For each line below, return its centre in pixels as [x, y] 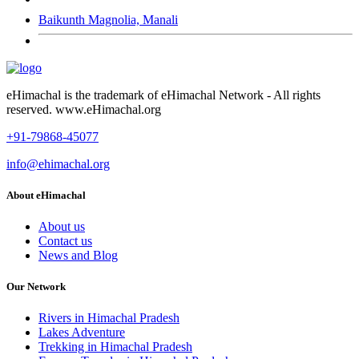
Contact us [65, 241]
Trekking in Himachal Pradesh [115, 347]
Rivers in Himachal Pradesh [109, 318]
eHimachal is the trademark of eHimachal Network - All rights [163, 95]
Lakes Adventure [82, 333]
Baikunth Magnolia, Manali [108, 19]
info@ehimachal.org [58, 163]
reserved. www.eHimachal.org [84, 109]
